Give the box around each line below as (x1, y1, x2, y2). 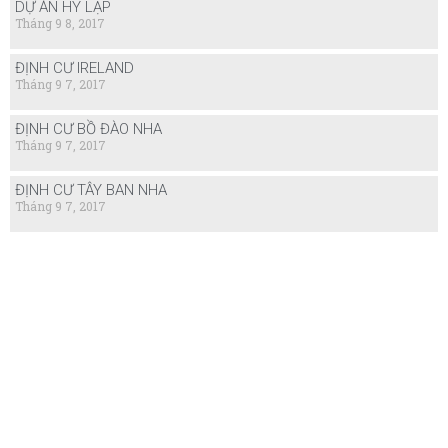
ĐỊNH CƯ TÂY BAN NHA (15, 180, 167, 199)
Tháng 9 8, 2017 (15, 14, 105, 31)
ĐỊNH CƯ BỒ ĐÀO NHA (15, 119, 162, 138)
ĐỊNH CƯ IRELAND (15, 58, 134, 77)
